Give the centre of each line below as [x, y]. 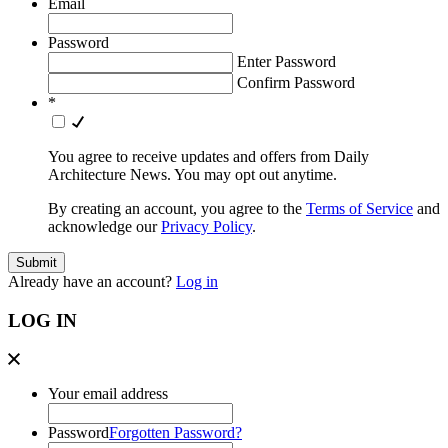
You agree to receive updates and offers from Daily [208, 157]
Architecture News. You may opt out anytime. [192, 175]
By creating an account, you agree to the [177, 209]
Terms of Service [359, 209]
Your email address [108, 393]
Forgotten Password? [175, 432]
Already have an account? [92, 282]
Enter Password [286, 62]
